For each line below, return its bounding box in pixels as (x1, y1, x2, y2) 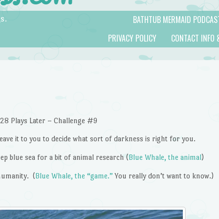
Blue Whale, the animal (129, 153, 201, 162)
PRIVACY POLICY (108, 32, 156, 44)
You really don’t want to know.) (112, 172, 214, 180)
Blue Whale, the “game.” (35, 172, 113, 180)
